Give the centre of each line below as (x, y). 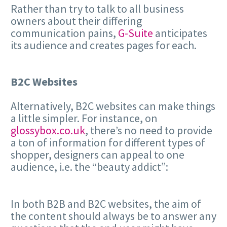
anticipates (180, 33)
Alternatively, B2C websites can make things (113, 106)
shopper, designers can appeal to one (98, 155)
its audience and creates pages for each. (104, 45)
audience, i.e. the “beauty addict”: (89, 167)
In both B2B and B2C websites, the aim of (106, 203)
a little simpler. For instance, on (84, 118)
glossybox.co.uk (48, 130)
